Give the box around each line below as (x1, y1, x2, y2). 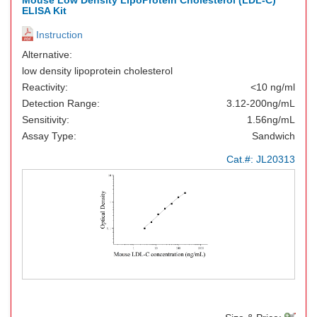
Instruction (33, 29, 83, 40)
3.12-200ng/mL (226, 98, 295, 109)
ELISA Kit (22, 5, 67, 16)
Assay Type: (22, 130, 76, 142)
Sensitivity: (22, 114, 69, 125)
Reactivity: (22, 81, 68, 93)
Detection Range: (22, 98, 100, 109)
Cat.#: (226, 154, 256, 165)
